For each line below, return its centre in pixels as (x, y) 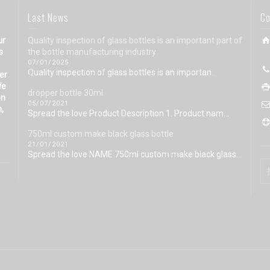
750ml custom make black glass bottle (100, 134)
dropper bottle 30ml (65, 93)
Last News (48, 17)
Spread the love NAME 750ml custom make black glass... (134, 154)
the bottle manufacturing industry (92, 52)
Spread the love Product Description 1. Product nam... (128, 113)
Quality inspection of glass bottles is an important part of (135, 40)
